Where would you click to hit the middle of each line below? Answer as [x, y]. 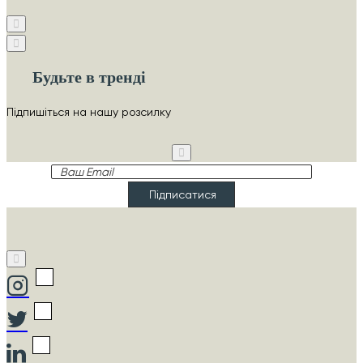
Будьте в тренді [89, 77]
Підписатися [183, 194]
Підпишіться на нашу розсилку [89, 111]
